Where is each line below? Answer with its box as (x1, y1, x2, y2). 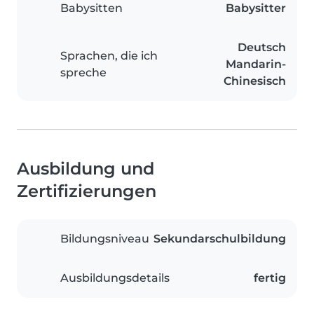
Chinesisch (224, 74, 286, 88)
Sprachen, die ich (60, 48, 158, 62)
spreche (60, 65, 107, 79)
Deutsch (238, 40, 286, 54)
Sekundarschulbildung (153, 231, 286, 245)
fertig (254, 271, 286, 285)
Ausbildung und (17, 158, 154, 179)
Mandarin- (226, 57, 286, 71)
